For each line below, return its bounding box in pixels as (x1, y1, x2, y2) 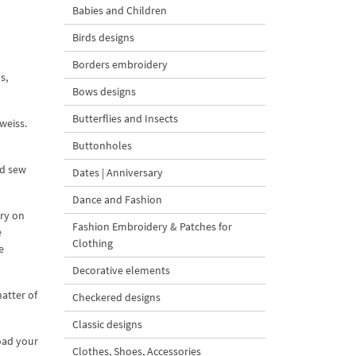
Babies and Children (72, 3, 167, 17)
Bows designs (72, 84, 136, 99)
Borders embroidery (72, 57, 168, 72)
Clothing (72, 236, 113, 250)
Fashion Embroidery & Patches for (72, 219, 232, 234)
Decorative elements (72, 263, 170, 277)
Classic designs (72, 317, 142, 331)
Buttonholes (72, 138, 132, 153)
